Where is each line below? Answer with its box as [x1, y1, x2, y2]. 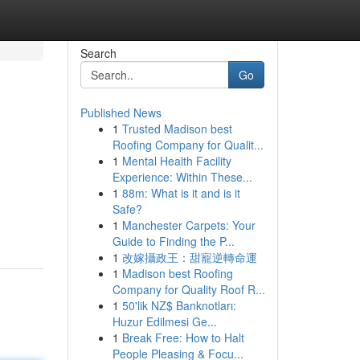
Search [80, 45, 117, 61]
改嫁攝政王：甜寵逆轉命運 [121, 249, 257, 265]
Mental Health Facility [121, 153, 231, 169]
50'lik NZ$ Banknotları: [121, 297, 236, 313]
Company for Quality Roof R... [112, 281, 265, 297]
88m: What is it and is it [121, 185, 240, 201]
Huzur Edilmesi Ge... [112, 313, 217, 329]
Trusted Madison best [121, 121, 232, 137]
